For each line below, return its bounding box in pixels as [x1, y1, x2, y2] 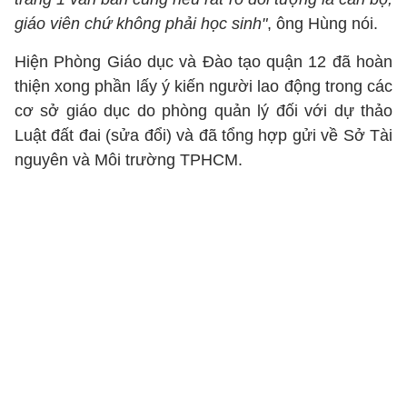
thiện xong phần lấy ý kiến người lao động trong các [15, 77, 392, 95]
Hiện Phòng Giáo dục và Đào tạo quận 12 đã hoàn [15, 53, 392, 71]
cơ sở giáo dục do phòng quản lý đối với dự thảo [15, 102, 392, 120]
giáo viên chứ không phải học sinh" [15, 15, 267, 33]
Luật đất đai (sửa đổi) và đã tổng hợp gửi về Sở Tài [15, 126, 392, 144]
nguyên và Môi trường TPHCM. [15, 151, 243, 169]
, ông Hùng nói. [267, 15, 378, 33]
